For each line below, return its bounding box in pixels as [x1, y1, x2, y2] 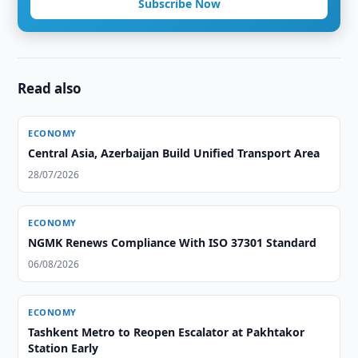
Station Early [28, 340, 99, 356]
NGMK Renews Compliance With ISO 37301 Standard [28, 235, 317, 250]
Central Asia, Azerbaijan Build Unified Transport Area [28, 145, 320, 161]
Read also [18, 79, 82, 97]
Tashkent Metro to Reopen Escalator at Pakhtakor [28, 324, 305, 340]
